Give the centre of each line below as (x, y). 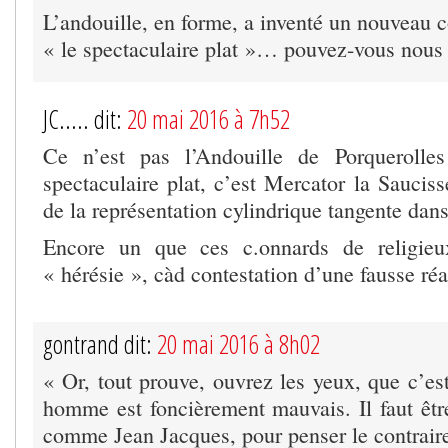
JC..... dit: (85, 118)
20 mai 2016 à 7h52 (208, 118)
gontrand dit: (100, 343)
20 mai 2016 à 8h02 (238, 343)
